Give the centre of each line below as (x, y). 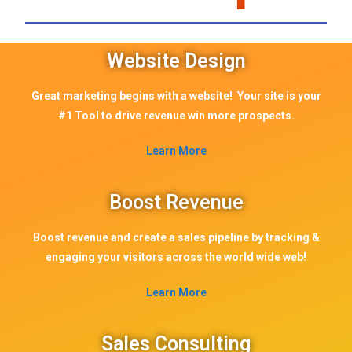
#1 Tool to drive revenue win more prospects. (176, 115)
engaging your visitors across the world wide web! (176, 257)
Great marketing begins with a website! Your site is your (176, 96)
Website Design (176, 61)
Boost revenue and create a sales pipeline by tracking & (176, 237)
